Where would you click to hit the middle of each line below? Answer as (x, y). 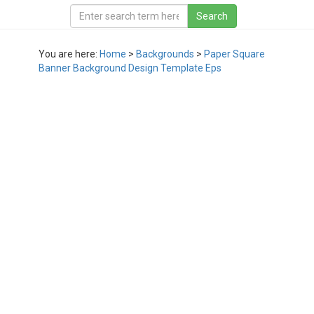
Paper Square (234, 54)
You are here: (69, 54)
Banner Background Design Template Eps (130, 68)
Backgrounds (165, 54)
